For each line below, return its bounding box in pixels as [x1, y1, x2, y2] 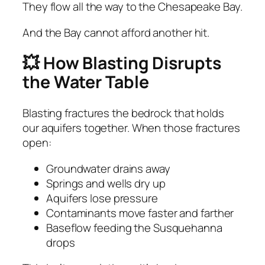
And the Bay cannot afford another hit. [22, 24, 210, 40]
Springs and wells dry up [46, 175, 166, 191]
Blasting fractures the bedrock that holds [22, 105, 224, 121]
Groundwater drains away [46, 160, 170, 176]
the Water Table [22, 70, 149, 94]
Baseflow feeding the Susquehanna [46, 219, 222, 235]
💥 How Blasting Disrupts [22, 51, 221, 75]
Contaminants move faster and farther [46, 205, 234, 221]
